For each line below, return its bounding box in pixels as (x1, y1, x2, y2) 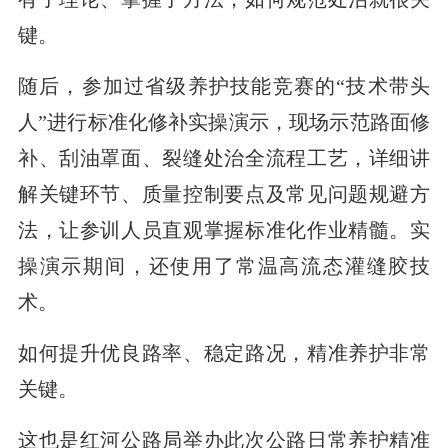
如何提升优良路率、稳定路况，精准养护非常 (17, 341, 431, 364)
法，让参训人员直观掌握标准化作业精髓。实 (17, 218, 431, 241)
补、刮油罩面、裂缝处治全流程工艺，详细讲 (17, 146, 431, 169)
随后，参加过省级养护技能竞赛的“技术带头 (17, 74, 431, 97)
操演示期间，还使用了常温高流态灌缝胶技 (17, 254, 431, 277)
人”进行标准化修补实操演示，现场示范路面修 (17, 110, 431, 133)
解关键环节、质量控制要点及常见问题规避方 (17, 182, 431, 205)
